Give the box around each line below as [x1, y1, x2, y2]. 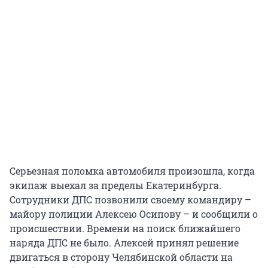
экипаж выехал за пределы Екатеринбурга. [10, 179, 221, 192]
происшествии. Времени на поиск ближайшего [10, 222, 240, 235]
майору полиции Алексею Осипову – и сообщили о [10, 208, 258, 221]
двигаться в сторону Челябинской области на [10, 251, 233, 264]
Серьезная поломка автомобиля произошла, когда [10, 165, 255, 178]
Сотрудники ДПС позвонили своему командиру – [10, 193, 251, 206]
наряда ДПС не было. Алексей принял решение [10, 236, 239, 249]
